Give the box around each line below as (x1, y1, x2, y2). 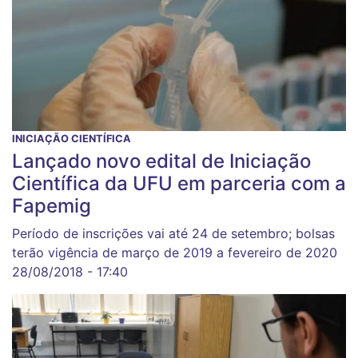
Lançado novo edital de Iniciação (12, 149, 311, 173)
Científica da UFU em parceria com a (12, 171, 346, 195)
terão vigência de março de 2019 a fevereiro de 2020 (12, 244, 337, 261)
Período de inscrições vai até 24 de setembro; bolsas (12, 225, 335, 241)
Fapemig (12, 193, 91, 217)
